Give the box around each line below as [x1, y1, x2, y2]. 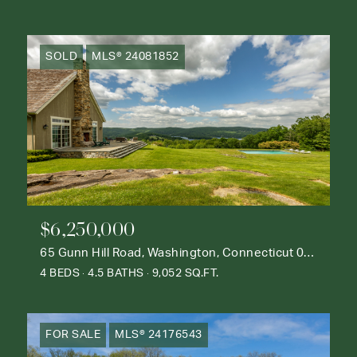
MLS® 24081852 [92, 51, 179, 63]
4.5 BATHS [88, 267, 144, 279]
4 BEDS [40, 267, 80, 279]
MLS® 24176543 [115, 328, 202, 340]
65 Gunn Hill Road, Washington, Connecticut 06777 [304, 246, 314, 259]
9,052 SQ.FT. [151, 267, 219, 279]
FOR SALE [45, 328, 100, 340]
